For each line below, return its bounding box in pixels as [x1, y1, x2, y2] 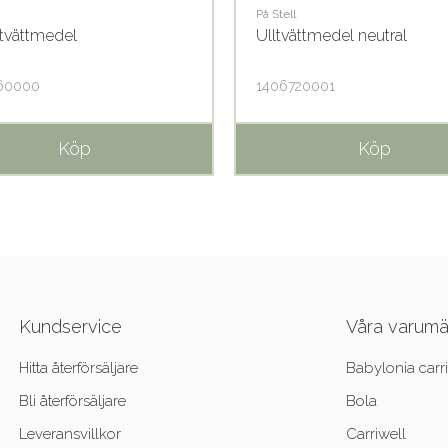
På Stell [256, 7, 296, 21]
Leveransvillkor [18, 425, 121, 444]
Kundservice [18, 316, 122, 338]
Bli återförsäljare [18, 392, 126, 411]
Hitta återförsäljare [18, 359, 138, 378]
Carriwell [346, 425, 407, 444]
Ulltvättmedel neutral [256, 26, 407, 45]
